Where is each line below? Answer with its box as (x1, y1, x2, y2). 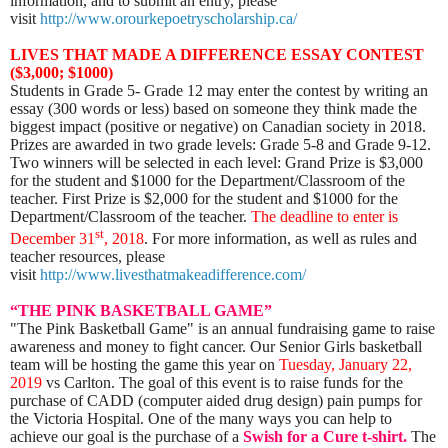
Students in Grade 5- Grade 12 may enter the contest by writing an (10, 81, 428, 99)
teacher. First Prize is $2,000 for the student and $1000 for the (10, 189, 398, 207)
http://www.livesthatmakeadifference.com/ (40, 265, 306, 283)
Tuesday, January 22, (279, 355, 412, 373)
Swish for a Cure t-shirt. (243, 427, 411, 445)
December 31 (10, 229, 95, 247)
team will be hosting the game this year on (10, 355, 279, 373)
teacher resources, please (10, 247, 165, 265)
